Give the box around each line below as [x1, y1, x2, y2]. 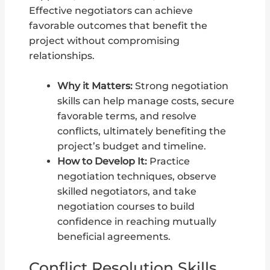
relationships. [29, 50, 95, 62]
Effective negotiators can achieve [29, 5, 193, 17]
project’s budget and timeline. [57, 140, 206, 152]
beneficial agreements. [57, 231, 171, 243]
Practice [146, 155, 190, 168]
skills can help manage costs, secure [57, 95, 234, 107]
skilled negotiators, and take [57, 186, 196, 198]
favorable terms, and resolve [57, 110, 196, 122]
